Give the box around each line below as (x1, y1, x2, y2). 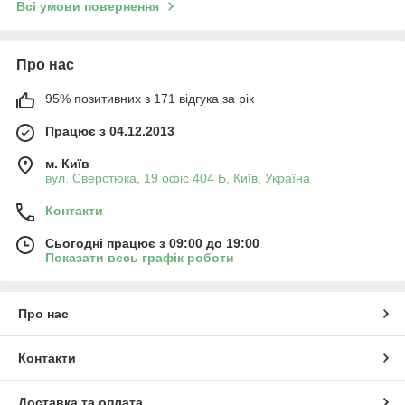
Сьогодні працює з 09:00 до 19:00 (45, 235, 259, 250)
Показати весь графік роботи (45, 250, 234, 265)
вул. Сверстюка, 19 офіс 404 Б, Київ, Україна (45, 170, 310, 185)
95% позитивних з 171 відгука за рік (45, 90, 254, 106)
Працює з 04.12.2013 (45, 123, 174, 138)
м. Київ (45, 155, 89, 171)
